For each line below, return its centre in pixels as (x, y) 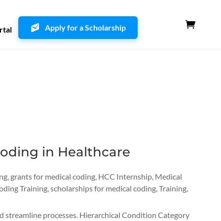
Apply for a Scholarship (86, 27)
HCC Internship (125, 177)
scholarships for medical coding (103, 188)
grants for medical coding (53, 177)
